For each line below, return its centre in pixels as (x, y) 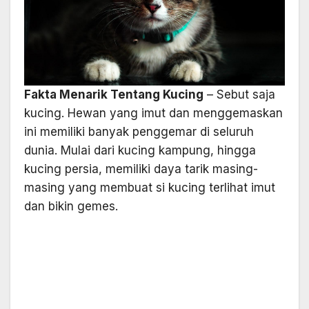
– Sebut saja (239, 95)
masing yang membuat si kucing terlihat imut (150, 188)
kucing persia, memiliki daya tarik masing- (141, 169)
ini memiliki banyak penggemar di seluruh (139, 132)
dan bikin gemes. (71, 207)
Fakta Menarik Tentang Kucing (114, 95)
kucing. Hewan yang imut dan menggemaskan (153, 113)
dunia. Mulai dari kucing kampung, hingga (140, 151)
